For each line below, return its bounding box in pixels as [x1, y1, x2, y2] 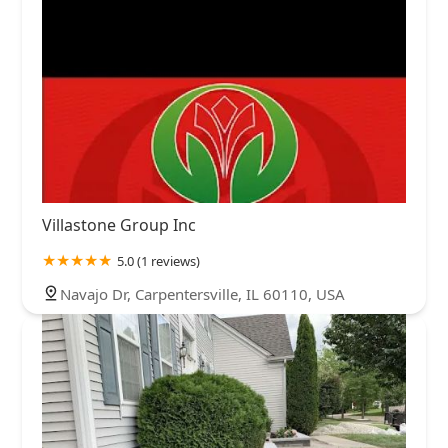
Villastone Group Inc [42, 213, 196, 236]
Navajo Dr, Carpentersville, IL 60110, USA [60, 283, 345, 304]
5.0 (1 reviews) [117, 251, 200, 270]
